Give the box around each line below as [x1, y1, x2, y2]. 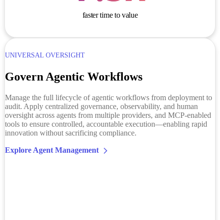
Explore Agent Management [4, 146, 99, 155]
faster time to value [82, 11, 138, 20]
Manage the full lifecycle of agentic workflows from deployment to [4, 93, 212, 102]
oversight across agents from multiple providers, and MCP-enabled [4, 111, 211, 120]
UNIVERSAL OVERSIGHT [4, 52, 85, 59]
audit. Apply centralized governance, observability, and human [4, 102, 198, 111]
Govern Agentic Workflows [4, 70, 142, 83]
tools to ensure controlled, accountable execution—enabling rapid [4, 120, 207, 129]
